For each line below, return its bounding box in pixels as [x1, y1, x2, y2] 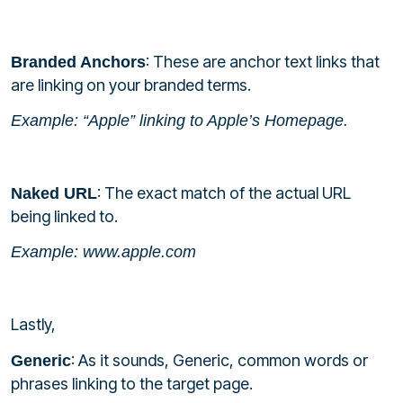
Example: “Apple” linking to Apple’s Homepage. [11, 112, 348, 130]
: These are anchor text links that [146, 51, 380, 71]
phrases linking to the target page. [11, 373, 253, 393]
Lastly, [11, 315, 56, 335]
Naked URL [11, 184, 97, 202]
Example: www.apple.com [11, 243, 196, 262]
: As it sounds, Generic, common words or [71, 350, 368, 370]
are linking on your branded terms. [11, 75, 251, 94]
